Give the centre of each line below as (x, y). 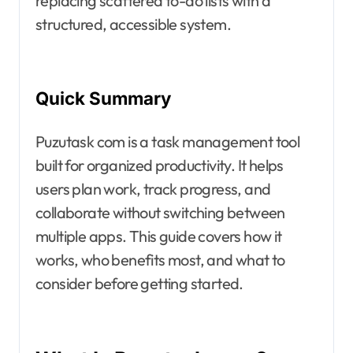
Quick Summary (103, 98)
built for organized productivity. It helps (160, 165)
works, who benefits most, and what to (160, 260)
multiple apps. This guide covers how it (159, 236)
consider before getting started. (139, 284)
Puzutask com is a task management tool (168, 142)
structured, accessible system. (133, 24)
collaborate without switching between (160, 213)
